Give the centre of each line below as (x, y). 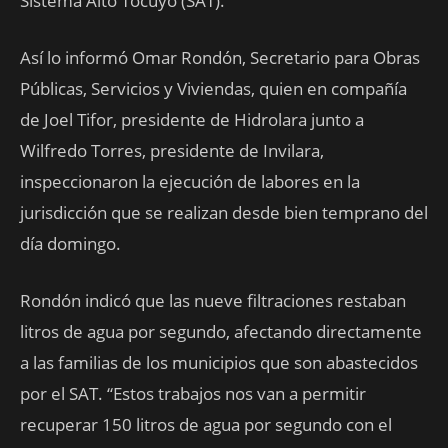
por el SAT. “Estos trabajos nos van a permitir (193, 393)
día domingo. (70, 243)
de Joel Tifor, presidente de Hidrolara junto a (192, 119)
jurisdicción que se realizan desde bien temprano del (224, 212)
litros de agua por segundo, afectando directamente (221, 331)
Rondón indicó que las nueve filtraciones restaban (213, 300)
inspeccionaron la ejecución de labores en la (190, 181)
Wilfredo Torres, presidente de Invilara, (172, 150)
